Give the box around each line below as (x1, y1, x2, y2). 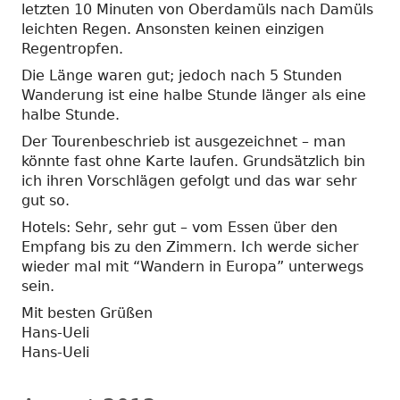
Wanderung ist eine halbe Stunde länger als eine (21, 86, 366, 104)
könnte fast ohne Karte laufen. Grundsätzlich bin (21, 152, 365, 170)
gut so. (21, 191, 70, 209)
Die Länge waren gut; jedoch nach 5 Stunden (21, 66, 342, 84)
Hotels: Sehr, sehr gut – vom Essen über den (21, 218, 337, 236)
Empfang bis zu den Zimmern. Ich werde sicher (21, 237, 359, 255)
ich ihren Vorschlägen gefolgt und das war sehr (21, 171, 357, 189)
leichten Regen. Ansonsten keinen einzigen (21, 20, 324, 37)
